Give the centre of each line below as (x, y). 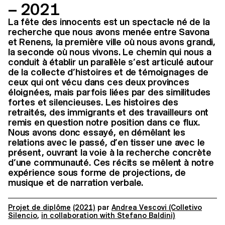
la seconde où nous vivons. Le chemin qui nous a (110, 52)
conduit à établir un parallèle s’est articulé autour (111, 62)
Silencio (23, 215)
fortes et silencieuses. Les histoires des (93, 102)
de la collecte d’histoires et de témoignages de (108, 72)
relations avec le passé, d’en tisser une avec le (106, 142)
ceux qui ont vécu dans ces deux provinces (99, 82)
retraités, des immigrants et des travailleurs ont (108, 112)
